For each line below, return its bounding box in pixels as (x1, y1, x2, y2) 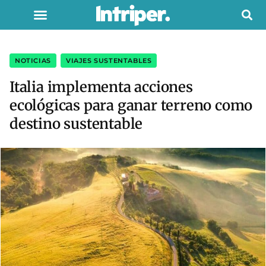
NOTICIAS (15, 56, 51, 65)
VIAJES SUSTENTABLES (66, 56, 152, 65)
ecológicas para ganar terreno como (9, 96, 253, 115)
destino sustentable (9, 115, 143, 133)
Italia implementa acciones (9, 78, 193, 96)
